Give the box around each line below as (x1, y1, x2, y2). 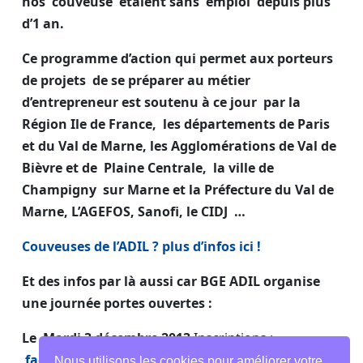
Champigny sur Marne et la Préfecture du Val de (22, 180, 334, 199)
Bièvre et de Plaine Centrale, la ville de (22, 158, 274, 177)
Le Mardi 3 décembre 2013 (22, 328, 190, 347)
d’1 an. (22, 14, 64, 32)
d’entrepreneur (22, 92, 122, 111)
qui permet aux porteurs (175, 49, 333, 67)
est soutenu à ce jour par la (122, 92, 301, 111)
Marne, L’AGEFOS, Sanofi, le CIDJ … (22, 202, 246, 220)
